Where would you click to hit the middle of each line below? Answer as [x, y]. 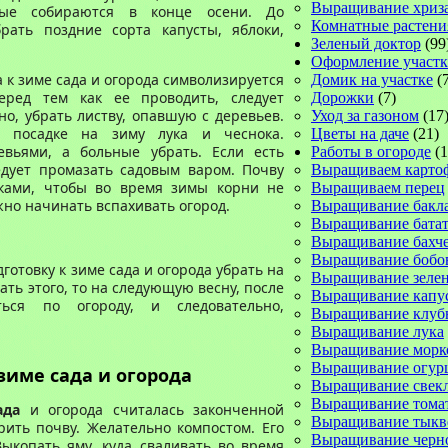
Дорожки [342, 97]
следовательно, [231, 305]
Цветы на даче [360, 133]
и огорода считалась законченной [152, 409]
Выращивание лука [377, 331]
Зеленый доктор [366, 43]
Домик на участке [372, 79]
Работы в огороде [371, 151]
